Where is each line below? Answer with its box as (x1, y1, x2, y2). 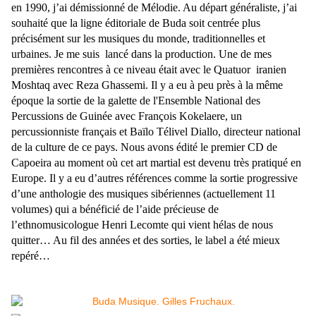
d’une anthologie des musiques (11, 188, 151, 200)
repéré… (11, 250, 50, 262)
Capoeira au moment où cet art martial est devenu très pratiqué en (11, 157, 301, 169)
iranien (253, 63, 286, 76)
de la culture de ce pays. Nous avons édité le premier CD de (11, 141, 277, 154)
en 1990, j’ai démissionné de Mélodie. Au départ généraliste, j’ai (11, 1, 297, 14)
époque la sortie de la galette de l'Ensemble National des (11, 95, 260, 107)
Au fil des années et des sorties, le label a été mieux (53, 234, 280, 247)
